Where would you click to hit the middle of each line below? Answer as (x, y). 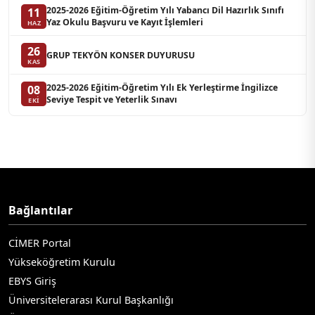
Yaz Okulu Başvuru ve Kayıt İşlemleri (125, 22)
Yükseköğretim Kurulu (62, 262)
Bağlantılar (40, 211)
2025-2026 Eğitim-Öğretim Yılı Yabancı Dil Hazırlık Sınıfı (166, 10)
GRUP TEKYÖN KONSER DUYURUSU (121, 55)
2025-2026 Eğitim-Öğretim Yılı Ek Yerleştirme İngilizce (162, 88)
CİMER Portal (40, 243)
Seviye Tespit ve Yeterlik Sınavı (112, 100)
